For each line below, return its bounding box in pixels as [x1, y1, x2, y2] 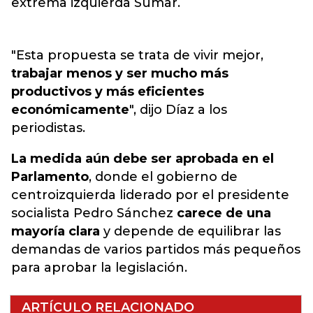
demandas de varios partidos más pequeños [11, 242, 300, 257]
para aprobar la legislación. [11, 260, 187, 275]
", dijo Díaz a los [129, 102, 227, 117]
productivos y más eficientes [11, 84, 204, 99]
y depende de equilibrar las [100, 224, 281, 239]
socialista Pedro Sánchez [11, 205, 177, 221]
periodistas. [11, 120, 85, 136]
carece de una [177, 205, 271, 221]
